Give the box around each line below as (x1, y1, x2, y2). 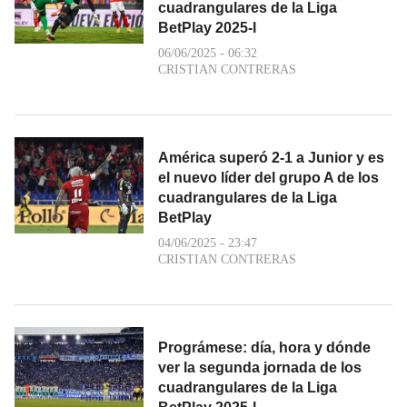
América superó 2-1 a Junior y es (158, 149, 384, 165)
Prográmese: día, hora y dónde (158, 339, 371, 355)
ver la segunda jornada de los (158, 359, 362, 375)
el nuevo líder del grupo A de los (158, 169, 379, 185)
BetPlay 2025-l (158, 19, 256, 35)
